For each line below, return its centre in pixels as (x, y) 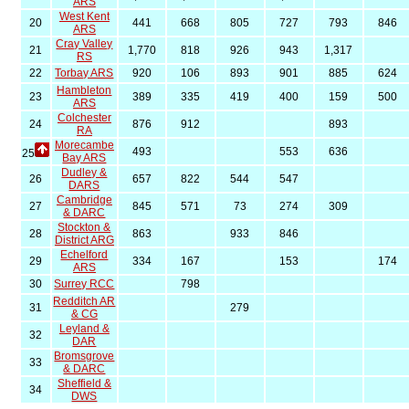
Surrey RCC (84, 284)
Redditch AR (84, 301)
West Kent (84, 16)
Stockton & (84, 227)
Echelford (84, 255)
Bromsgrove (84, 356)
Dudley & (84, 173)
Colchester (84, 118)
